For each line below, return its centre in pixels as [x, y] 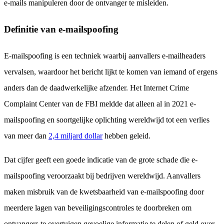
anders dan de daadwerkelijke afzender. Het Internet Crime [96, 88]
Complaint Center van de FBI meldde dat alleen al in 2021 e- [100, 104]
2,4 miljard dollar [75, 136]
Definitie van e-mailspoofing [61, 29]
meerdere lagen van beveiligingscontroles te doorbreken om [98, 208]
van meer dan [26, 136]
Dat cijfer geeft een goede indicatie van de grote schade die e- [101, 160]
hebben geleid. [126, 136]
